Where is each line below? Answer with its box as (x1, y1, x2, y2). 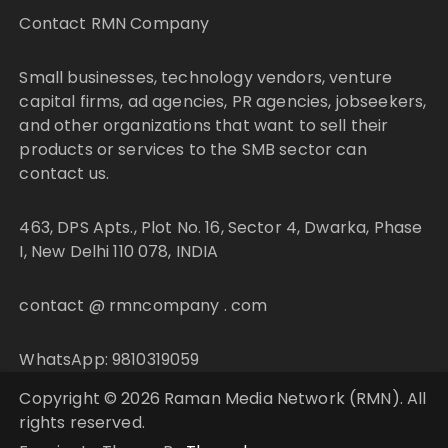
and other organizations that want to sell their (19, 114, 389, 138)
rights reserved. (19, 411, 145, 435)
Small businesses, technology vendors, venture (19, 66, 393, 90)
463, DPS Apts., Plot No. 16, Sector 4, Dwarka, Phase (19, 216, 423, 240)
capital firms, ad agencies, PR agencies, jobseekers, (19, 90, 427, 114)
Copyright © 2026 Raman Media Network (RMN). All (19, 387, 427, 411)
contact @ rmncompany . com (19, 294, 268, 318)
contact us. (19, 162, 110, 186)
